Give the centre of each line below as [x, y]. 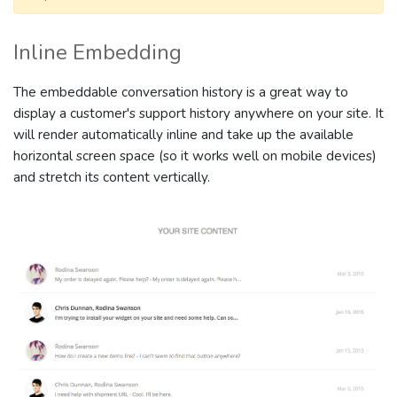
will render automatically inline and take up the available [183, 134]
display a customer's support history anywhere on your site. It [198, 113]
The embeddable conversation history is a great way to [181, 92]
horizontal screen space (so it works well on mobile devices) [195, 156]
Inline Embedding [97, 52]
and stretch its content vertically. [112, 177]
